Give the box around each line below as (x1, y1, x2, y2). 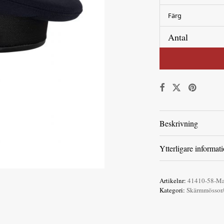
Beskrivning (159, 117, 198, 128)
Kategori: (159, 185, 186, 194)
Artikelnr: (159, 175, 187, 185)
